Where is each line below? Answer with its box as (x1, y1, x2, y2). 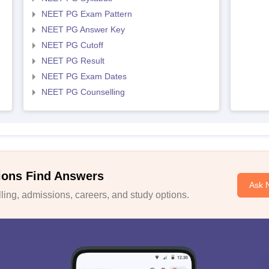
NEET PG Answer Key (41, 25, 125, 34)
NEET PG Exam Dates (41, 71, 127, 81)
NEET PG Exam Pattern (41, 9, 132, 19)
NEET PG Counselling (41, 87, 125, 97)
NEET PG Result (41, 56, 104, 65)
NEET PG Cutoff (41, 40, 103, 50)
